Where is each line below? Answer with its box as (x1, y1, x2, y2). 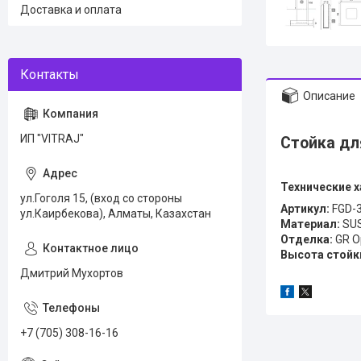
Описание (303, 89, 355, 102)
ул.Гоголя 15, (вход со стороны (20, 192, 182, 205)
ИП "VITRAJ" (20, 132, 84, 145)
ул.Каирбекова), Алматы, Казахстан (20, 207, 211, 220)
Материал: (280, 218, 340, 230)
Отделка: (280, 233, 333, 246)
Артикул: (280, 202, 330, 215)
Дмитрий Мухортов (20, 267, 123, 280)
